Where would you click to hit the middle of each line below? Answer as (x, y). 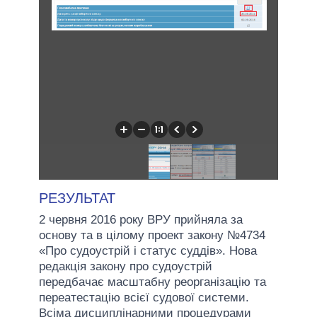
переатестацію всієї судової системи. (144, 297)
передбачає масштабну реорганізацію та (152, 282)
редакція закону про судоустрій (126, 266)
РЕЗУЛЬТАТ (77, 198)
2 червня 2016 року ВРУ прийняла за (141, 219)
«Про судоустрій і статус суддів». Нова (148, 250)
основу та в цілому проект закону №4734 (152, 235)
